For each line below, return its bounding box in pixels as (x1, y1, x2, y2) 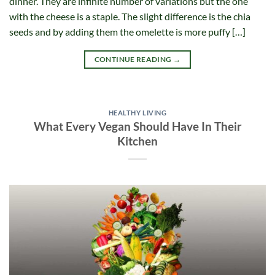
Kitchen (117, 134, 158, 149)
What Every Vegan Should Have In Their (33, 119, 242, 134)
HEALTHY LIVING (108, 108, 167, 117)
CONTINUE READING (94, 54, 173, 64)
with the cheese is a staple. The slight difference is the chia (9, 10, 250, 22)
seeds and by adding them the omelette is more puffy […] (9, 25, 246, 37)
